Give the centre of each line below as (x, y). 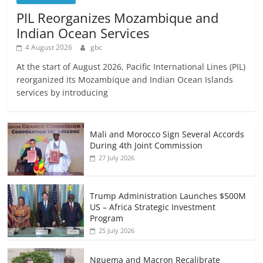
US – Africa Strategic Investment (153, 207)
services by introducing (63, 92)
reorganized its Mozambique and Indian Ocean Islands (125, 79)
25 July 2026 (117, 230)
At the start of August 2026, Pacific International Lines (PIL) (131, 66)
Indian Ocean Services (83, 33)
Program (107, 218)
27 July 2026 (117, 157)
